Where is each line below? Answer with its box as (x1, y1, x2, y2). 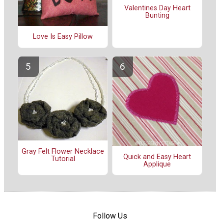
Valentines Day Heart (124, 4, 191, 13)
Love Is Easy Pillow (33, 32, 93, 41)
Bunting (145, 11, 169, 20)
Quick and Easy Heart (123, 152, 191, 161)
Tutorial (51, 154, 75, 163)
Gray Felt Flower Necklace (22, 147, 104, 156)
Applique (143, 160, 171, 168)
